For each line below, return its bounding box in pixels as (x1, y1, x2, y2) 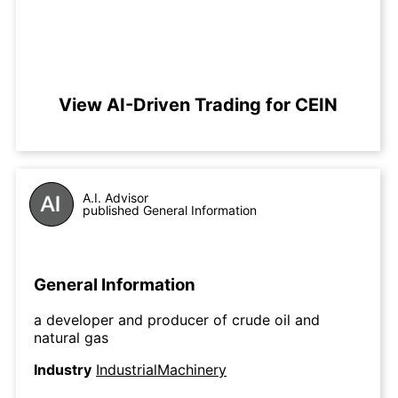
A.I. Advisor (83, 190, 148, 205)
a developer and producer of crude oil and (34, 311, 320, 330)
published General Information (83, 203, 257, 218)
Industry (34, 361, 92, 379)
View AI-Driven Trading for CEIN (59, 94, 338, 115)
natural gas (34, 329, 108, 347)
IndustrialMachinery (96, 361, 227, 379)
